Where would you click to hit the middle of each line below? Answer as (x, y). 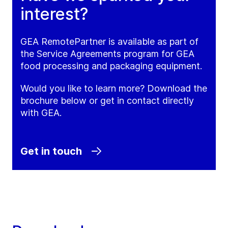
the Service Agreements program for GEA (107, 54)
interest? (54, 14)
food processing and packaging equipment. (111, 66)
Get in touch (51, 151)
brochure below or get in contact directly (107, 101)
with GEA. (41, 113)
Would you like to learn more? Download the (114, 89)
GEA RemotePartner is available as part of (109, 42)
